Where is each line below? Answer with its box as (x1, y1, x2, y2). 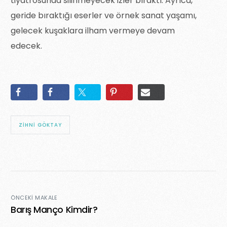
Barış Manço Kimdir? (11, 204, 100, 216)
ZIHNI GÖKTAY (19, 121, 62, 129)
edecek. (11, 40, 43, 52)
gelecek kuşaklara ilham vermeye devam (11, 25, 175, 37)
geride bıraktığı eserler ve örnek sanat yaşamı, (11, 10, 197, 22)
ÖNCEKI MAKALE (11, 194, 58, 202)
